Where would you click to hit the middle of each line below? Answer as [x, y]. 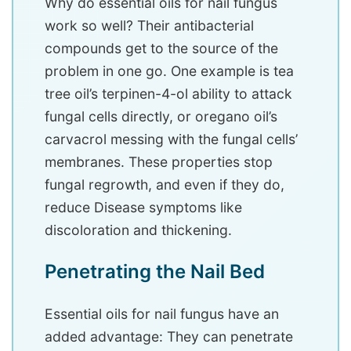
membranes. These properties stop [159, 162]
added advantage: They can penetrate [169, 337]
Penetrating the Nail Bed [155, 272]
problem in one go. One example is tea [169, 71]
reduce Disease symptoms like [143, 208]
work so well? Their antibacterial [149, 26]
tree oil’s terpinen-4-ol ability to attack [168, 94]
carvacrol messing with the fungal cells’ [171, 139]
